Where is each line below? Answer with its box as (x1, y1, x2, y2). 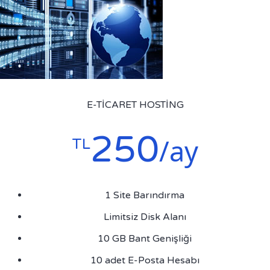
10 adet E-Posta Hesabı (90, 254, 199, 266)
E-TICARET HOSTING (86, 99, 184, 111)
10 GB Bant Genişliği (98, 233, 192, 245)
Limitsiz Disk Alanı (103, 211, 186, 223)
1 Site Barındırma (105, 189, 184, 201)
